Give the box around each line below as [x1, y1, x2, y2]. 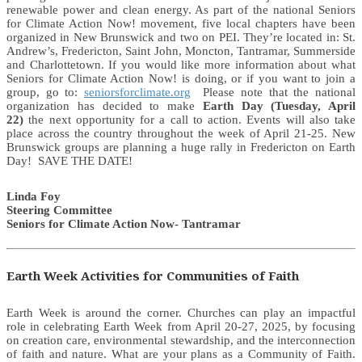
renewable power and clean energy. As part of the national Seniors [6, 3, 356, 17]
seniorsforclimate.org [84, 86, 191, 99]
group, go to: [6, 86, 84, 99]
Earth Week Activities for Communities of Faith [6, 267, 299, 284]
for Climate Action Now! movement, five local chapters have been [6, 17, 356, 31]
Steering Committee [6, 204, 112, 217]
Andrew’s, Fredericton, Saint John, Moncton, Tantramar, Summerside [6, 44, 356, 58]
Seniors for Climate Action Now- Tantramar [6, 217, 241, 231]
